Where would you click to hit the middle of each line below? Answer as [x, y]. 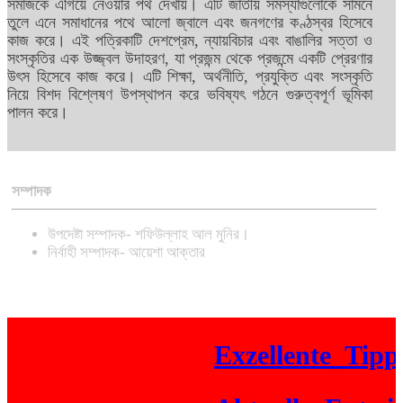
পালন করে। [38, 113]
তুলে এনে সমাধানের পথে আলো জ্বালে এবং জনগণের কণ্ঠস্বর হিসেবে [190, 23]
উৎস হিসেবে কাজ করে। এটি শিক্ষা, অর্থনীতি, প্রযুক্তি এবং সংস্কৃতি [190, 77]
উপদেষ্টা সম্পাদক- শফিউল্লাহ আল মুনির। [148, 234]
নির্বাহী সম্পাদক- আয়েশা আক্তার [126, 252]
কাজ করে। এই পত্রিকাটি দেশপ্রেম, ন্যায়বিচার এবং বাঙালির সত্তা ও [190, 41]
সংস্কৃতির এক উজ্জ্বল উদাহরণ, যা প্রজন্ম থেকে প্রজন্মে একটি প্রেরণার [190, 59]
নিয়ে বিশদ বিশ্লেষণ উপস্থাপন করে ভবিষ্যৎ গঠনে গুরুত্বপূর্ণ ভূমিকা [190, 95]
